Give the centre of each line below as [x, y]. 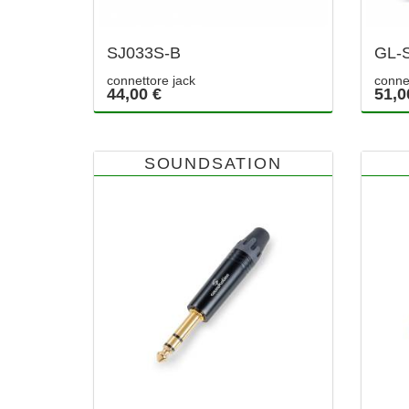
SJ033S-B [144, 52]
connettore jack [151, 80]
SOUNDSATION [213, 163]
